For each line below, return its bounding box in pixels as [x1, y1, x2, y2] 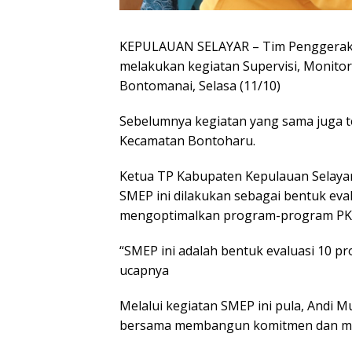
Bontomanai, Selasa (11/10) [119, 76, 280, 94]
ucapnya [119, 261, 169, 279]
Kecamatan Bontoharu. [119, 131, 255, 149]
